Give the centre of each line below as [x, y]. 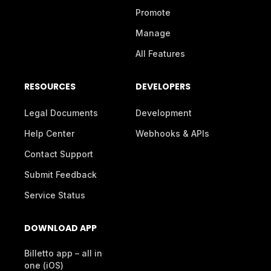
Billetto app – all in [63, 253]
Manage [153, 33]
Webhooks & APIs [172, 134]
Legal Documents [61, 113]
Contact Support [59, 154]
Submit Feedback [60, 175]
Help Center [49, 134]
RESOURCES [50, 87]
